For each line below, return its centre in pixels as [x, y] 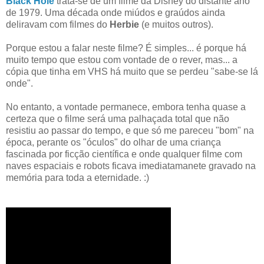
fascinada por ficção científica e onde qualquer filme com [124, 154]
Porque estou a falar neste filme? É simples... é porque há [126, 48]
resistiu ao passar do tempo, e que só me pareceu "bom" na [130, 130]
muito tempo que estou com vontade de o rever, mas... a [122, 60]
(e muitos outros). [177, 24]
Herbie [126, 24]
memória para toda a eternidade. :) [77, 177]
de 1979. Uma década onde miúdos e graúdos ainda [115, 12]
